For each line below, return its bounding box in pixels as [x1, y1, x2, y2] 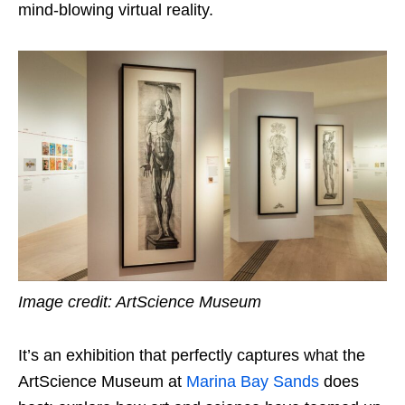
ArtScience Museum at [18, 372, 186, 391]
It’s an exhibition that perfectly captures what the [18, 345, 365, 364]
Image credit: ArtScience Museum [18, 292, 261, 311]
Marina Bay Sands [186, 372, 319, 391]
